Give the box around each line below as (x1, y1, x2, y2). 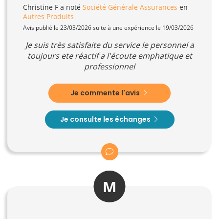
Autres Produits (23, 11, 74, 21)
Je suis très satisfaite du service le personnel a (25, 39, 194, 50)
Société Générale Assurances (83, 2, 177, 12)
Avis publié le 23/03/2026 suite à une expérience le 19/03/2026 (23, 23, 194, 32)
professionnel (84, 61, 135, 72)
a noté (58, 2, 83, 12)
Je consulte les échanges (60, 114, 152, 124)
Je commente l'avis (70, 88, 141, 98)
